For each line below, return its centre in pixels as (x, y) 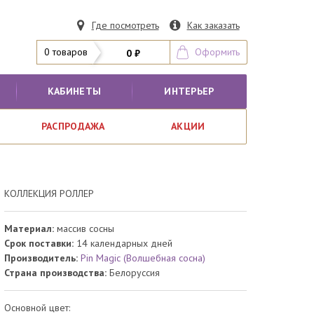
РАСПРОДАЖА (73, 126)
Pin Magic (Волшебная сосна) (143, 258)
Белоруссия (134, 273)
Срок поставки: (41, 244)
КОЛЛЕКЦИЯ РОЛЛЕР (49, 194)
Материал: (31, 229)
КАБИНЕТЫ (74, 91)
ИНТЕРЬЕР (189, 91)
